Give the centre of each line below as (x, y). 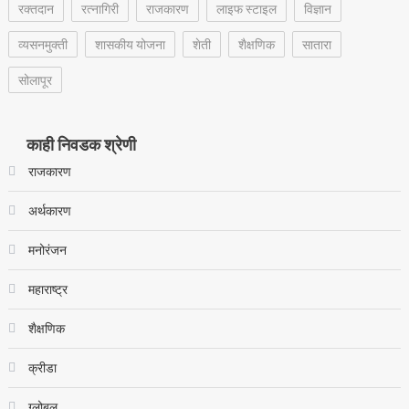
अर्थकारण (49, 210)
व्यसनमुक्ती (42, 44)
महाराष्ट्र (47, 289)
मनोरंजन (47, 250)
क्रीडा (42, 367)
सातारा (316, 44)
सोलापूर (35, 80)
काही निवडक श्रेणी (81, 145)
